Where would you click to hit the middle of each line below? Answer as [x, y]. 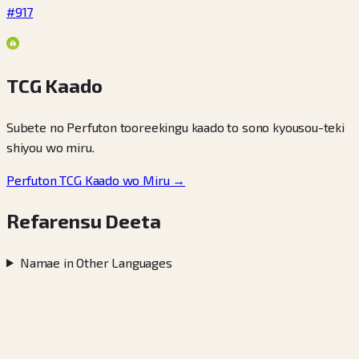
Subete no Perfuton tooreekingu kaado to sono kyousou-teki [175, 127]
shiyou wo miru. [50, 147]
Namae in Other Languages [96, 262]
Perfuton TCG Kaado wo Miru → [96, 179]
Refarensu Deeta [84, 220]
